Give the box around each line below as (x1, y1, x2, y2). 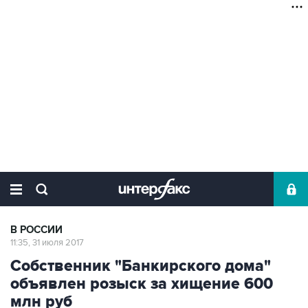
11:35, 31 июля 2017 (10, 237, 84, 248)
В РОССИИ (10, 223, 63, 236)
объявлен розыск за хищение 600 (10, 274, 273, 294)
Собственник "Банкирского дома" (10, 256, 271, 276)
